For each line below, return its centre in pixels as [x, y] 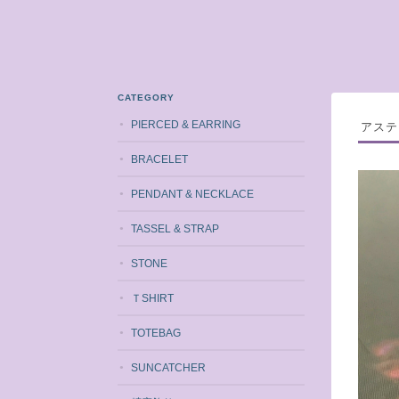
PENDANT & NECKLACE [192, 194]
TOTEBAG [156, 333]
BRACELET [159, 159]
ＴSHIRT [152, 298]
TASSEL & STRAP [175, 228]
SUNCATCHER [168, 367]
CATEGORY [146, 98]
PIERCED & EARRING [186, 124]
